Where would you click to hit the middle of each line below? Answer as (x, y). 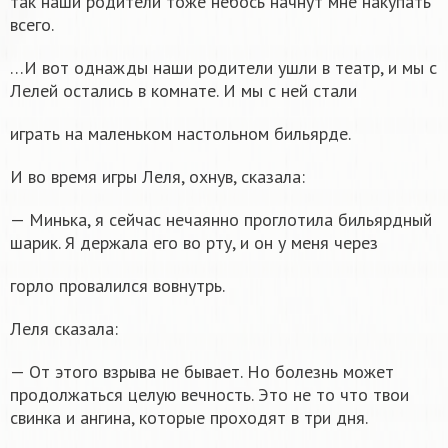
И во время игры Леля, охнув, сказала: (157, 176)
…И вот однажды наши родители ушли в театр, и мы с (223, 67)
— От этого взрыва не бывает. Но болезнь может (202, 371)
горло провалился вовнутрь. (117, 285)
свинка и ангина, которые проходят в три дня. (189, 417)
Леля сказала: (64, 328)
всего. (32, 24)
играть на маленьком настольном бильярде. (180, 133)
